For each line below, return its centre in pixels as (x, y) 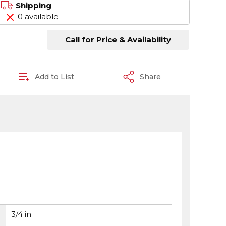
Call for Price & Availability (118, 40)
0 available (38, 16)
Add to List (54, 76)
